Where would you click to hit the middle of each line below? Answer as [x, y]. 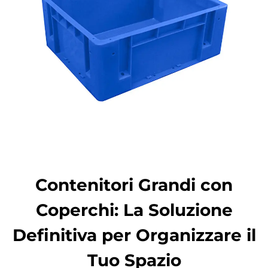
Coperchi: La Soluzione [134, 210]
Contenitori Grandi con [134, 185]
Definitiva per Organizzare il [134, 235]
